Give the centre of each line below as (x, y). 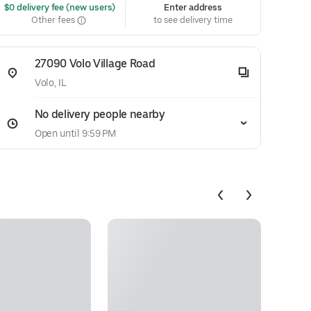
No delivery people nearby (100, 114)
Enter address (193, 7)
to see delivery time (193, 20)
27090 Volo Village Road (95, 64)
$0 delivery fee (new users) (59, 7)
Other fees (54, 20)
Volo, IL (51, 83)
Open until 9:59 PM (75, 133)
